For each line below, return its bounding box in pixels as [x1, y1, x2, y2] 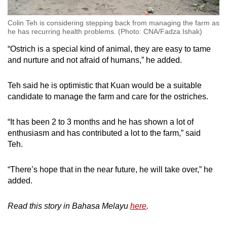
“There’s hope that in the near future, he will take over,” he [8, 165, 213, 174]
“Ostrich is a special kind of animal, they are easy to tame [8, 44, 211, 53]
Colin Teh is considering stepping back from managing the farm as [8, 18, 219, 27]
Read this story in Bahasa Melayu [8, 201, 130, 210]
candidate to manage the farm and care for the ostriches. [8, 92, 210, 101]
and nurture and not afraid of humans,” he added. [8, 55, 184, 64]
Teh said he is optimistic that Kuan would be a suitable [8, 81, 202, 90]
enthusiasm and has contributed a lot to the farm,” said [8, 128, 201, 137]
